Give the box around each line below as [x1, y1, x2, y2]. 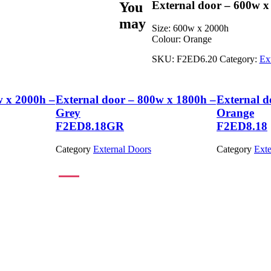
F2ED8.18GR [56, 119, 124, 132]
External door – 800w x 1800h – [56, 93, 216, 106]
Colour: [151, 34, 181, 45]
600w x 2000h [170, 23, 229, 34]
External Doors [93, 144, 151, 155]
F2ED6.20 [176, 54, 217, 65]
